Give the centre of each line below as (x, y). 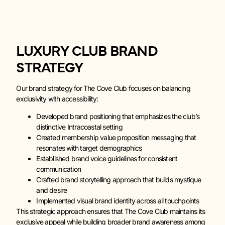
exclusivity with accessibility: (57, 98)
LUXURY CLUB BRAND (87, 49)
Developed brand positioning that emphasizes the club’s (118, 117)
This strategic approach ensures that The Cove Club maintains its (111, 211)
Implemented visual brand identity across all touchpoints (118, 201)
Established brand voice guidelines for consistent (107, 159)
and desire (52, 190)
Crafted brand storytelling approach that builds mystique (119, 180)
